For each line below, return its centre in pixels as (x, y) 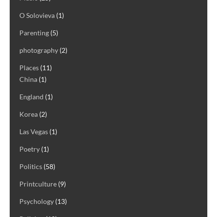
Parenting (34, 32)
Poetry (30, 149)
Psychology (37, 201)
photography (39, 50)
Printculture (38, 184)
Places (29, 67)
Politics (31, 166)
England (31, 96)
